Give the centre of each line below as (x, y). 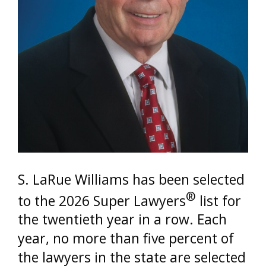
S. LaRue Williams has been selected (131, 179)
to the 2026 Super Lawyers (102, 200)
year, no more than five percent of (126, 238)
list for (218, 200)
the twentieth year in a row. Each (122, 219)
